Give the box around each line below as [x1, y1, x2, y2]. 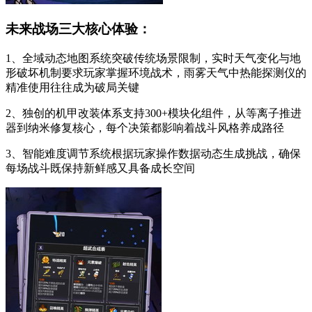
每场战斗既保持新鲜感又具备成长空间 [6, 162, 195, 174]
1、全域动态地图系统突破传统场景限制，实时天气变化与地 [6, 52, 301, 64]
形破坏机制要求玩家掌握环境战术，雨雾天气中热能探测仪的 [6, 66, 306, 79]
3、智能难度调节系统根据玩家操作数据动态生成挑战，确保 [6, 147, 301, 159]
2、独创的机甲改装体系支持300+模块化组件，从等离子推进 [6, 107, 302, 119]
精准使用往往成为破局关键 [6, 81, 139, 93]
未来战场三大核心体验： [6, 21, 151, 36]
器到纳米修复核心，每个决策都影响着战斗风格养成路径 [6, 121, 284, 134]
